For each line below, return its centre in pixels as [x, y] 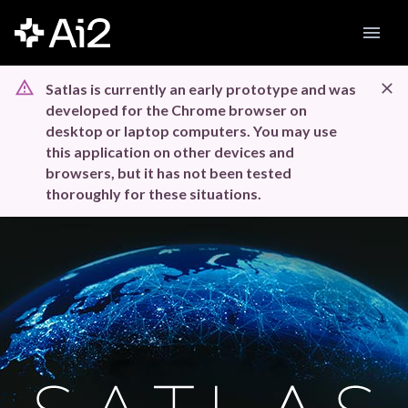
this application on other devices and [170, 152]
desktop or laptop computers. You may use [191, 131]
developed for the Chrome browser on [176, 110]
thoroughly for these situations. [153, 194]
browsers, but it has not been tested [168, 173]
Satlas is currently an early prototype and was [201, 89]
